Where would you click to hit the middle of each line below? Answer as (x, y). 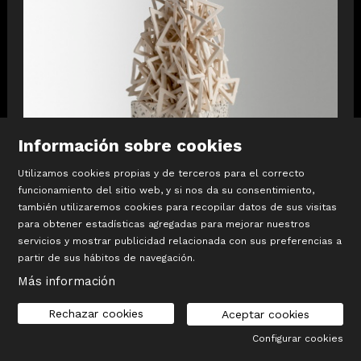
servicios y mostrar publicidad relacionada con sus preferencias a (179, 241)
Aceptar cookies (265, 315)
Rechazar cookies (95, 314)
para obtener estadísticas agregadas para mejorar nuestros (164, 224)
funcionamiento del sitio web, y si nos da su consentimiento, (166, 191)
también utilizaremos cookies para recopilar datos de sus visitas (177, 207)
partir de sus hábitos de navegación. (106, 258)
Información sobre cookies (129, 146)
